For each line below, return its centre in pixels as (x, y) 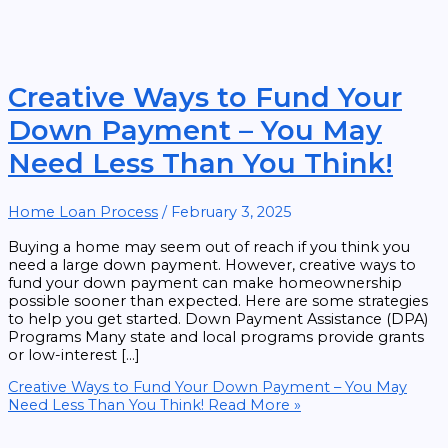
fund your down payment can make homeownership (205, 282)
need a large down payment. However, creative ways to (212, 264)
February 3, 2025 (231, 212)
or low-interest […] (74, 354)
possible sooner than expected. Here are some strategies (218, 300)
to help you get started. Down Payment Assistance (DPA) (218, 318)
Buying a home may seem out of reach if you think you (209, 246)
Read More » (252, 405)
